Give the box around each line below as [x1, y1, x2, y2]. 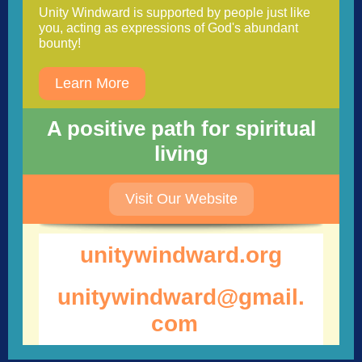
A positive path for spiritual [46, 116, 316, 141]
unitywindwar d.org [80, 242, 282, 267]
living [154, 141, 208, 166]
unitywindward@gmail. [57, 284, 305, 309]
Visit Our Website [124, 191, 238, 207]
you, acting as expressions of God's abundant [39, 21, 298, 35]
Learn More [55, 75, 129, 91]
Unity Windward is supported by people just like [39, 6, 310, 19]
